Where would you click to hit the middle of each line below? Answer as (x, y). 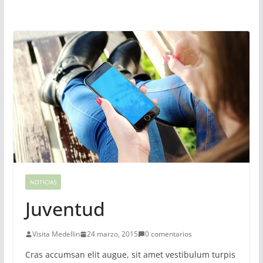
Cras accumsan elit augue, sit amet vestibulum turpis (130, 255)
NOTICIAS (43, 182)
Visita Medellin (56, 234)
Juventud (65, 209)
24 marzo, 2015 (112, 234)
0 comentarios (168, 234)
